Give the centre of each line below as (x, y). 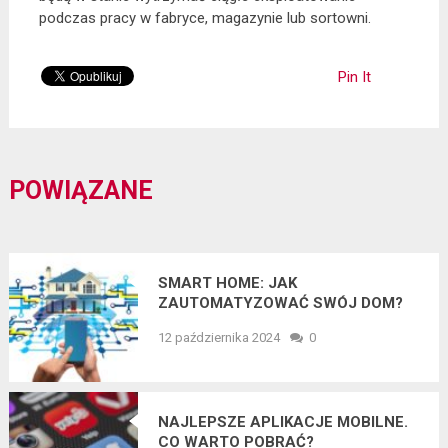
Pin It (354, 76)
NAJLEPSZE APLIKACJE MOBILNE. (282, 421)
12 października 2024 (218, 337)
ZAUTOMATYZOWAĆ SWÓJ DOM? (280, 302)
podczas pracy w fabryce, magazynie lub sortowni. (204, 17)
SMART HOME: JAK (227, 282)
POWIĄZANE (80, 190)
